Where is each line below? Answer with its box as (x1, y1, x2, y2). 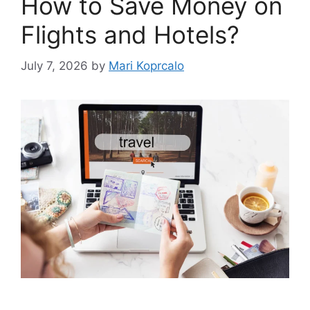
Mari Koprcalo (109, 58, 184, 73)
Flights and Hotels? (21, 20, 239, 50)
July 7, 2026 (21, 58, 88, 73)
